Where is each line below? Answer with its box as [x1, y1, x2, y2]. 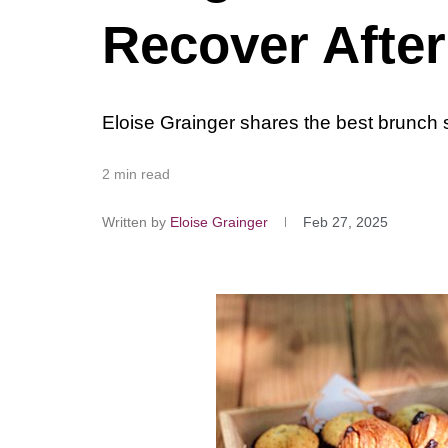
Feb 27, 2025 [303, 214, 388, 231]
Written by [102, 214, 166, 231]
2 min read [102, 166, 170, 183]
